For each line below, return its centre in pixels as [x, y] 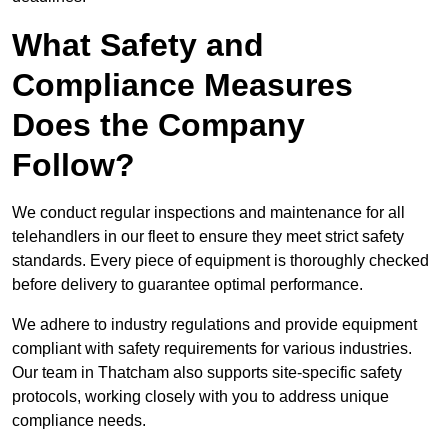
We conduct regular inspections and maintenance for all [208, 213]
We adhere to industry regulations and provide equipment [214, 325]
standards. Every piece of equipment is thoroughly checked [220, 261]
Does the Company [158, 125]
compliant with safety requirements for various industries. [212, 349]
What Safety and [138, 45]
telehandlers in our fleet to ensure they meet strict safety [208, 237]
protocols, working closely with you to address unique [200, 397]
